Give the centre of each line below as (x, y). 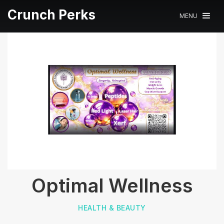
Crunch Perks (51, 15)
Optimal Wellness (112, 185)
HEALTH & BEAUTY (112, 207)
